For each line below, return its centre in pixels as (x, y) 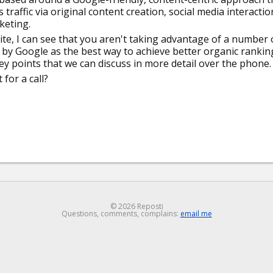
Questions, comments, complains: (121, 214)
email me (196, 214)
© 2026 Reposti (136, 207)
